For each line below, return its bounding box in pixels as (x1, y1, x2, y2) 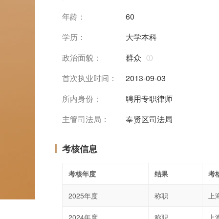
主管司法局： (62, 113, 109, 125)
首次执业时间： (62, 72, 117, 84)
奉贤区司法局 (126, 113, 173, 125)
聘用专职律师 (126, 93, 173, 104)
